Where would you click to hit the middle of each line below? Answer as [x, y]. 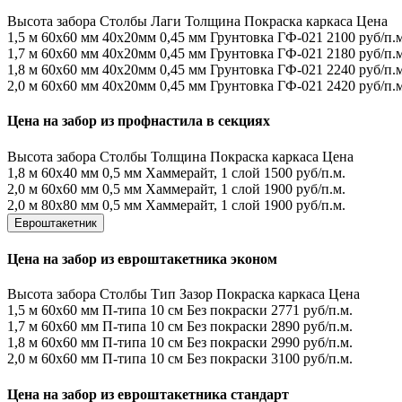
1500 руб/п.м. [305, 172]
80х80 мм [70, 205]
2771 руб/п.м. [312, 310]
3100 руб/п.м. [312, 359]
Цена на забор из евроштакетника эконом [142, 259]
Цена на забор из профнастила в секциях [139, 121]
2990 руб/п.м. [312, 343]
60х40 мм [70, 172]
